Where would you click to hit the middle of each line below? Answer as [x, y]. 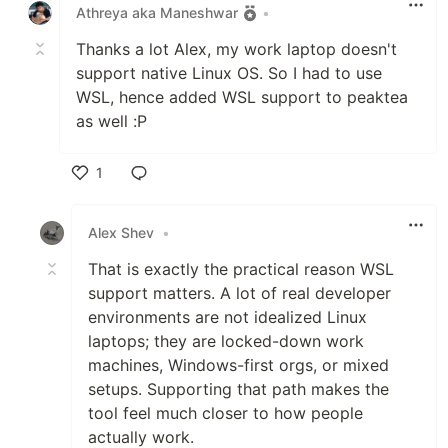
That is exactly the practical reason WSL [241, 268]
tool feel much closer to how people [225, 412]
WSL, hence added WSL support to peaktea [242, 96]
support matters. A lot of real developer [239, 292]
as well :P [111, 120]
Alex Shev [121, 233]
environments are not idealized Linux [227, 316]
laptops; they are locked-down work [226, 340]
